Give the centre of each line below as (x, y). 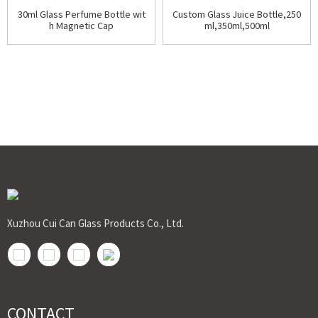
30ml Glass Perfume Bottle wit (81, 14)
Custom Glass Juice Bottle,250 (237, 14)
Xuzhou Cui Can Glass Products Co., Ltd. (95, 223)
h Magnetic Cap (81, 26)
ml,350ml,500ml (237, 26)
